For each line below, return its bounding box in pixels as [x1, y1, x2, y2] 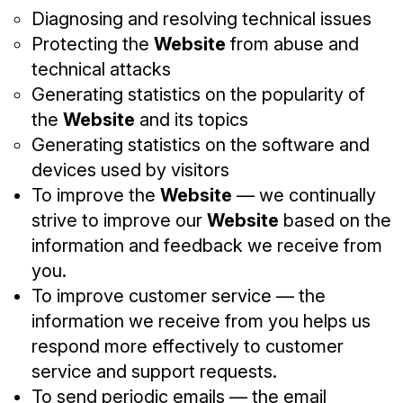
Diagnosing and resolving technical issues [31, 8, 372, 30]
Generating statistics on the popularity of [31, 84, 365, 105]
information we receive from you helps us [31, 310, 371, 332]
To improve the [31, 184, 160, 206]
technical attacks [31, 58, 171, 80]
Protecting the [31, 33, 154, 55]
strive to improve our [31, 210, 207, 231]
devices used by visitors [31, 159, 229, 181]
